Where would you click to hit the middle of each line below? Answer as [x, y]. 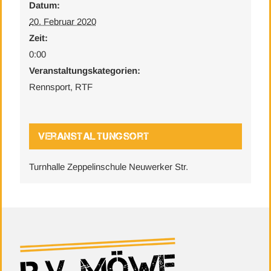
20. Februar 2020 [63, 22]
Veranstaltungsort [94, 137]
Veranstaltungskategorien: [85, 71]
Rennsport [50, 87]
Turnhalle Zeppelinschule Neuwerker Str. [109, 167]
